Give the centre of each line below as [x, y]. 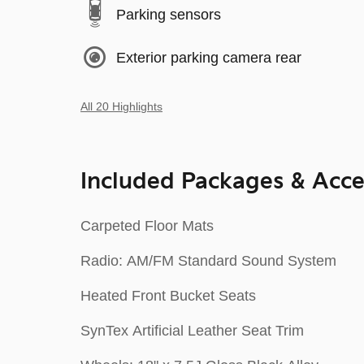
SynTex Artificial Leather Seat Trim [192, 331]
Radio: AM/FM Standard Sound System [208, 261]
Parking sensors [169, 14]
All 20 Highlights [121, 107]
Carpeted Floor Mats [147, 226]
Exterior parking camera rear [209, 57]
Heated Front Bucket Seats [168, 296]
